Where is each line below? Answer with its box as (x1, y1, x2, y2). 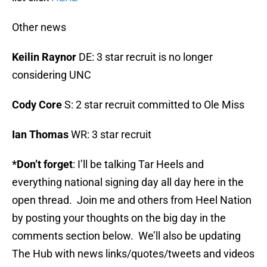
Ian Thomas (12, 128, 69, 141)
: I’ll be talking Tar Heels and (73, 158, 204, 171)
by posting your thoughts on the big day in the (12, 212, 226, 225)
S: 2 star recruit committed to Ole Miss (62, 98, 244, 111)
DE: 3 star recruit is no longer (76, 51, 213, 64)
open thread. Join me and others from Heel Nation (12, 194, 252, 207)
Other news (12, 21, 66, 34)
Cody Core (12, 98, 62, 111)
